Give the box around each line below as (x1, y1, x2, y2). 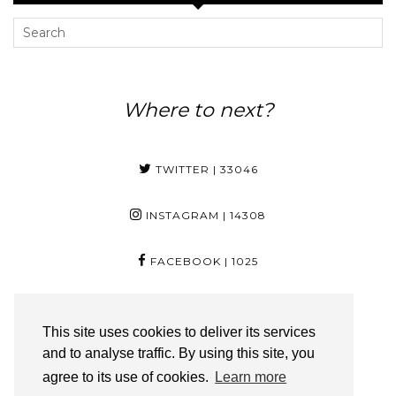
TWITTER (151, 162, 209, 176)
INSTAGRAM (142, 208, 219, 222)
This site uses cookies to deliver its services (42, 324, 316, 340)
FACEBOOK (147, 254, 221, 268)
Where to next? (123, 97, 273, 122)
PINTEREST (156, 300, 227, 314)
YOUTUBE (154, 346, 217, 360)
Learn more (215, 369, 287, 385)
